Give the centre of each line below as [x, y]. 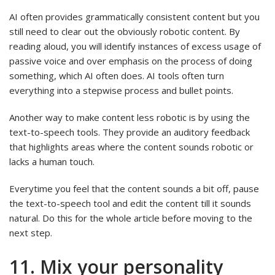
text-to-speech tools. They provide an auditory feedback [130, 132]
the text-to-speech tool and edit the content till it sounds [130, 203]
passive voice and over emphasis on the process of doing [131, 60]
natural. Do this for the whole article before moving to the [131, 218]
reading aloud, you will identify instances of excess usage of [135, 46]
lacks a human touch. [52, 161]
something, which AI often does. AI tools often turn [117, 75]
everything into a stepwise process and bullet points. [121, 90]
